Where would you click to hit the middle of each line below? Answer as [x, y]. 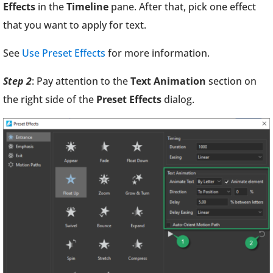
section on [231, 81]
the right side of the [50, 100]
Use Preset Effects [64, 53]
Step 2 [17, 81]
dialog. [179, 100]
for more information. [159, 53]
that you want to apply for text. [76, 25]
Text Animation [168, 81]
